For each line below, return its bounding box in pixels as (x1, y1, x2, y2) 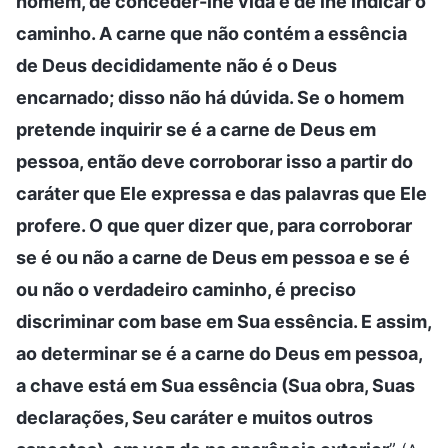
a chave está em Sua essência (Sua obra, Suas (16, 374, 415, 396)
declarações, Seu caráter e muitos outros (16, 406, 373, 428)
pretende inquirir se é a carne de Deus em (16, 118, 376, 140)
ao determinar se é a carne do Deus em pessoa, (16, 342, 422, 364)
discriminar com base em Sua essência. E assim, (16, 310, 431, 332)
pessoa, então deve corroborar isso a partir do (16, 150, 413, 172)
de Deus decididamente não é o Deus (16, 54, 337, 76)
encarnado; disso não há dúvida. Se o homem (16, 86, 404, 108)
